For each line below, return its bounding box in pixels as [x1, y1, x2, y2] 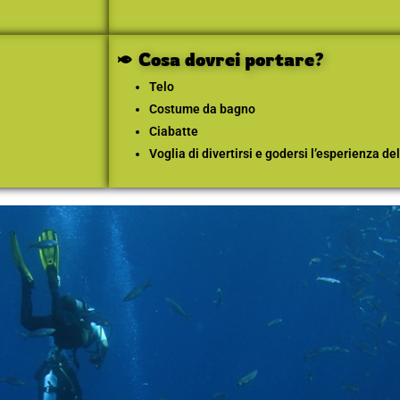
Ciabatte [149, 124, 198, 139]
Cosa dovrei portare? [137, 48, 324, 71]
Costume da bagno [149, 102, 255, 117]
